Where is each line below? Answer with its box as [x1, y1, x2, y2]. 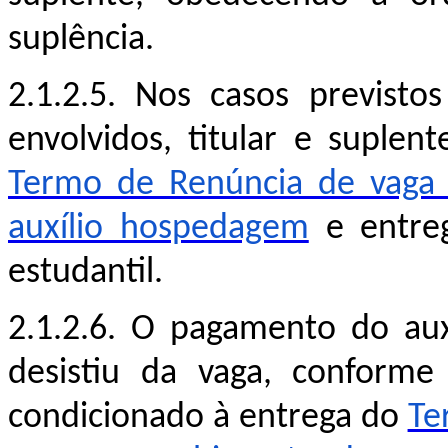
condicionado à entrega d [8, 399, 380, 436]
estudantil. [8, 254, 163, 291]
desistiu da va [8, 355, 230, 392]
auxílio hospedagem [8, 210, 309, 247]
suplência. [8, 21, 154, 58]
